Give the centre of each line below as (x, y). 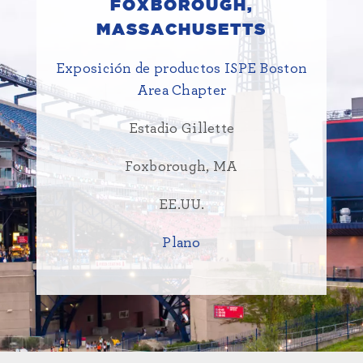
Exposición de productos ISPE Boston (181, 69)
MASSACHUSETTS (181, 30)
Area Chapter (181, 91)
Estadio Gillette (181, 129)
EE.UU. (181, 205)
